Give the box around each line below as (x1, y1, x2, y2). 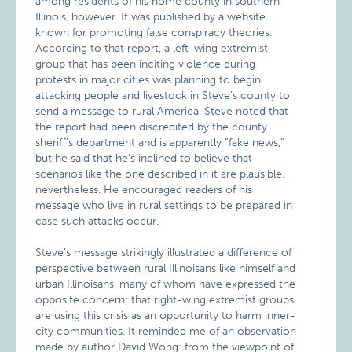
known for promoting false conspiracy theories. (35, 25, 273, 39)
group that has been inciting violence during (35, 57, 256, 71)
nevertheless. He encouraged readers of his (35, 182, 253, 196)
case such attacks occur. (35, 214, 159, 228)
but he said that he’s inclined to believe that (35, 151, 253, 165)
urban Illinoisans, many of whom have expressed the (35, 277, 296, 291)
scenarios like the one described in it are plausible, (35, 167, 285, 181)
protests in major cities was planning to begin (35, 72, 262, 86)
